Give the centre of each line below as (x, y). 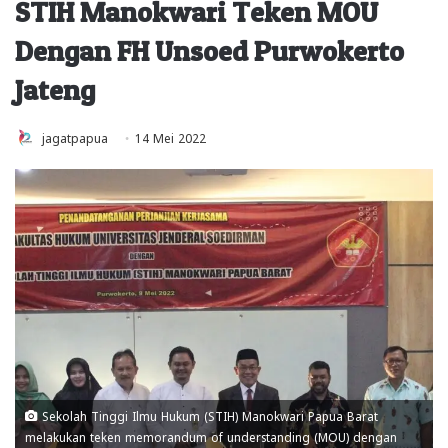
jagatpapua (75, 136)
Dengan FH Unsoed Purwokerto (209, 50)
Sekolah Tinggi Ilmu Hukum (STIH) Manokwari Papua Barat (208, 416)
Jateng (55, 89)
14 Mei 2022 (170, 136)
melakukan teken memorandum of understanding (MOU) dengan (211, 437)
